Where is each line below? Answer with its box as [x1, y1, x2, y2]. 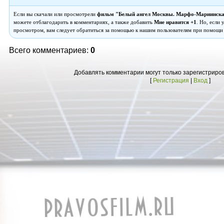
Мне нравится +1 [154, 19, 196, 25]
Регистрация [153, 77, 189, 84]
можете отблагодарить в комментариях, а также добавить [13, 19, 154, 25]
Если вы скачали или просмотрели [13, 11, 97, 17]
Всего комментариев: [9, 46, 90, 54]
